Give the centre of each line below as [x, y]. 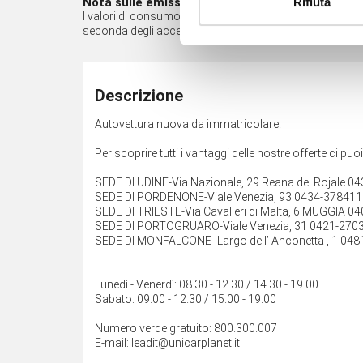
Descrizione [139, 95]
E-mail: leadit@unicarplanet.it [167, 342]
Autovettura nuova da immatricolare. [188, 124]
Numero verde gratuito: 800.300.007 [186, 328]
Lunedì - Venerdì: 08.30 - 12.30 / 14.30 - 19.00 [207, 284]
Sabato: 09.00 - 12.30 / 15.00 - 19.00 [186, 299]
